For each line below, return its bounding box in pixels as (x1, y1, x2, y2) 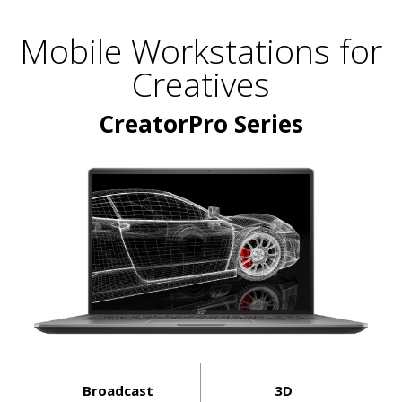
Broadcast (83, 381, 153, 400)
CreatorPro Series (99, 108, 303, 141)
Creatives (132, 61, 270, 108)
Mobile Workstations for (20, 28, 382, 74)
